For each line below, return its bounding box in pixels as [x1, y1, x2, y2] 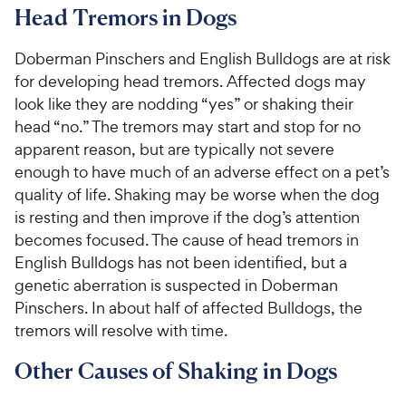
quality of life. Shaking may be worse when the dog [14, 184, 380, 206]
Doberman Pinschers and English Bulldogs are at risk [14, 48, 391, 70]
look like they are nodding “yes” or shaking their [14, 93, 353, 115]
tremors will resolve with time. [14, 320, 227, 342]
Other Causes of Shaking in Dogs [14, 357, 337, 385]
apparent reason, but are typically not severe [14, 139, 334, 160]
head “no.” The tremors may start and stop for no [14, 116, 361, 138]
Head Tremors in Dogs [14, 4, 237, 32]
